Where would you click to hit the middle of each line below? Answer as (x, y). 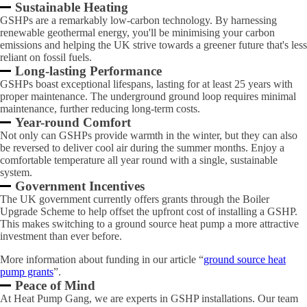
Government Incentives (80, 186)
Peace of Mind (56, 285)
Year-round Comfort (73, 122)
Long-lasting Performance (89, 71)
